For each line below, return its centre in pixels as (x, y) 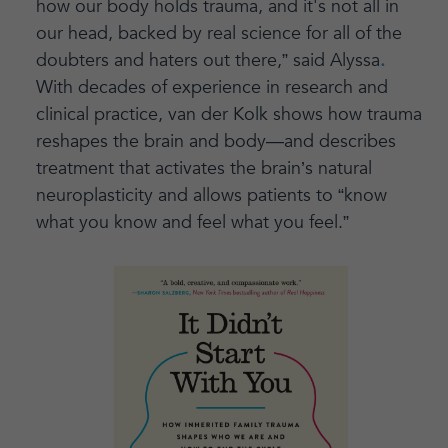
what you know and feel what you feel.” (192, 223)
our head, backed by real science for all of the (218, 34)
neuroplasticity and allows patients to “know (211, 196)
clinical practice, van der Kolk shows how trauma (228, 115)
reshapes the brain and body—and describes (215, 142)
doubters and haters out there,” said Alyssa (207, 61)
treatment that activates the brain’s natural (203, 169)
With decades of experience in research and (211, 88)
